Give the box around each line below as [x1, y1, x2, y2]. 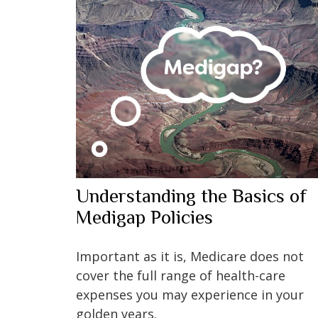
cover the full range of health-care [76, 266, 285, 284]
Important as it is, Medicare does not [76, 247, 304, 265]
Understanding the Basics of [76, 185, 307, 207]
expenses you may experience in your [76, 285, 304, 303]
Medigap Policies [76, 206, 213, 228]
